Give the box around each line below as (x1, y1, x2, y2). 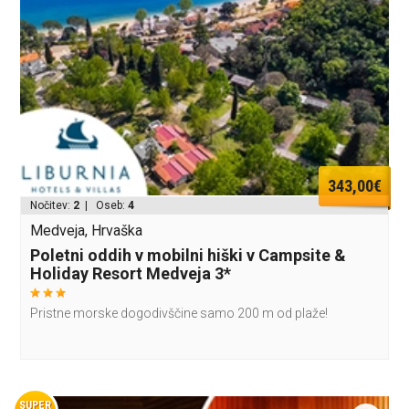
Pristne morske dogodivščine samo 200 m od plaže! (30, 305, 329, 320)
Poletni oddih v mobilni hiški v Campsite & (30, 245, 347, 265)
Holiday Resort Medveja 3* (30, 263, 232, 283)
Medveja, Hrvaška (30, 221, 143, 239)
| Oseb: (79, 198, 129, 212)
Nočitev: (30, 198, 74, 212)
